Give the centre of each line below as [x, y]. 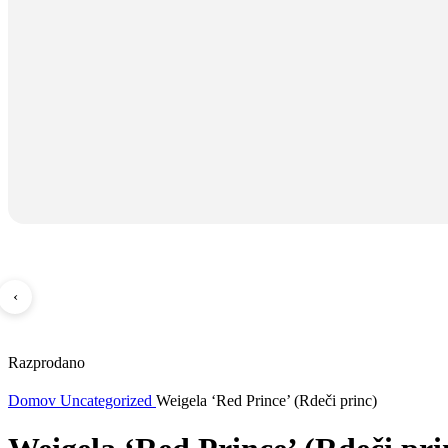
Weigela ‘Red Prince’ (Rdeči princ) [266, 400]
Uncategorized [108, 400]
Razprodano [46, 362]
